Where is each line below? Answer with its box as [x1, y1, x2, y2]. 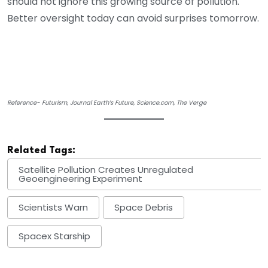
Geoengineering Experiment [19, 172, 142, 185]
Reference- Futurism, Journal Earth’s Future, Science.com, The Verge [7, 98, 206, 107]
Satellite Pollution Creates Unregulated [19, 163, 193, 176]
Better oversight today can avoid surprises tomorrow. [7, 11, 259, 25]
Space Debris [114, 201, 173, 214]
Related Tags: [7, 145, 75, 156]
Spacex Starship [19, 230, 90, 243]
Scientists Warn [19, 201, 88, 214]
